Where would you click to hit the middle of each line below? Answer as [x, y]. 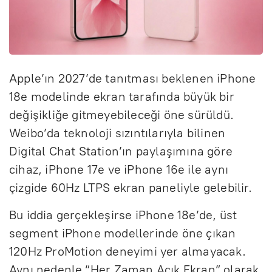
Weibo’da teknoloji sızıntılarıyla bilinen [117, 133]
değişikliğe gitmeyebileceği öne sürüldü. [122, 114]
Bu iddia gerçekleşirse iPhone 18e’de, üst [123, 215]
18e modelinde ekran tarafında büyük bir [122, 96]
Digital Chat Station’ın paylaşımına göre [121, 151]
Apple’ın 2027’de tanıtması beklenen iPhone [133, 78]
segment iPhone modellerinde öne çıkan [123, 233]
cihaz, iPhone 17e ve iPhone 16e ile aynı [119, 169]
